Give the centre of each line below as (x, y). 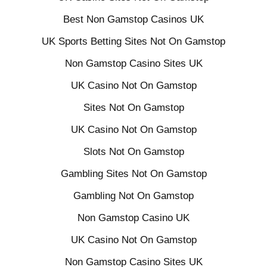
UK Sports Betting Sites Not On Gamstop (133, 41)
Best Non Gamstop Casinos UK (133, 19)
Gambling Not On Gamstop (133, 196)
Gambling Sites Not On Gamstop (133, 174)
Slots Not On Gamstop (133, 152)
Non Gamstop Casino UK (133, 218)
